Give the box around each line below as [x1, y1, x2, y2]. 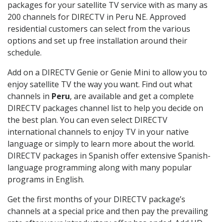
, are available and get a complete [70, 90, 194, 102]
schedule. [7, 47, 42, 58]
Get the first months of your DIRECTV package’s [7, 193, 185, 205]
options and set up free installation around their [7, 35, 187, 46]
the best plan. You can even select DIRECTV [7, 114, 167, 125]
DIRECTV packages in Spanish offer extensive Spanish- [7, 150, 211, 161]
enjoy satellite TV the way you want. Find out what [7, 78, 192, 90]
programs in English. [7, 173, 84, 185]
